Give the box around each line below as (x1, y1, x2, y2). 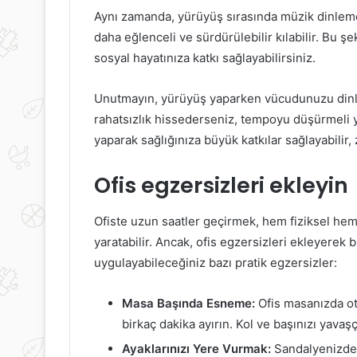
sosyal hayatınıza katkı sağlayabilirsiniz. (94, 50, 316, 66)
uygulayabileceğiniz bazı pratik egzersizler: (94, 254, 337, 270)
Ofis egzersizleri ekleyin (94, 171, 348, 201)
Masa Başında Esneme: (122, 295, 255, 311)
